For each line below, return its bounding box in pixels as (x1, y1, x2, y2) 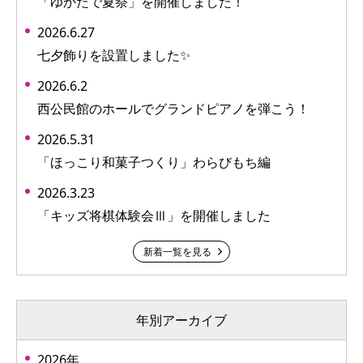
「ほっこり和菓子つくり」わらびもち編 (37, 152, 271, 171)
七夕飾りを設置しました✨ (37, 45, 190, 64)
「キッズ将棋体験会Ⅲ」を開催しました (37, 206, 271, 224)
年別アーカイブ (136, 310, 227, 329)
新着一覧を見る (143, 244, 211, 258)
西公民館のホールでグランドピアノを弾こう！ (37, 99, 310, 117)
